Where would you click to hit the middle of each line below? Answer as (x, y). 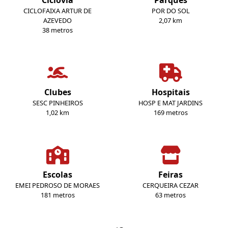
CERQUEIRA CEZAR (170, 186)
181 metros (58, 195)
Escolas (58, 175)
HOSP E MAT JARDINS (170, 103)
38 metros (58, 30)
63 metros (170, 195)
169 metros (170, 113)
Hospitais (170, 92)
